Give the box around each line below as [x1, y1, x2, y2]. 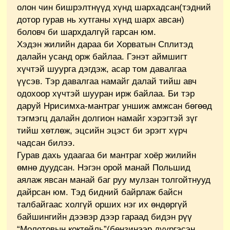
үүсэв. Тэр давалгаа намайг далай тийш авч [17, 76, 197, 86]
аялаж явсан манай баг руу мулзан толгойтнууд [17, 175, 210, 185]
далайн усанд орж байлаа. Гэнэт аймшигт [17, 51, 187, 62]
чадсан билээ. [17, 138, 75, 148]
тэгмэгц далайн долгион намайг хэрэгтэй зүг [17, 113, 198, 123]
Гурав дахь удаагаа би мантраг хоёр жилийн [17, 150, 196, 160]
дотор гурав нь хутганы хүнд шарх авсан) [17, 14, 184, 25]
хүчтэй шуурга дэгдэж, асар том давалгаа [17, 64, 186, 74]
